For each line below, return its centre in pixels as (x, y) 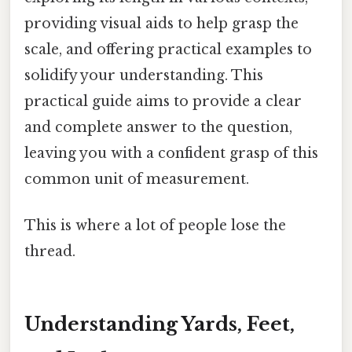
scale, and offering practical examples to (168, 49)
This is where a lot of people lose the (155, 226)
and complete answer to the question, (158, 127)
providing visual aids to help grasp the (161, 23)
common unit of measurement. (137, 179)
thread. (50, 252)
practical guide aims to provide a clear (163, 101)
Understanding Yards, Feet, (159, 324)
